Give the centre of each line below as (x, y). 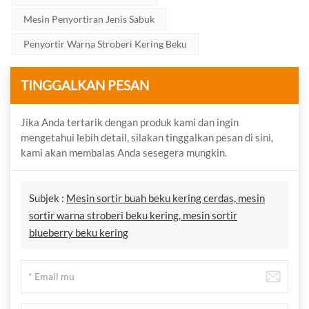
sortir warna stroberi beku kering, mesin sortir (133, 215)
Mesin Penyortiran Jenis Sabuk (89, 19)
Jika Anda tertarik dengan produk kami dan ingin (130, 122)
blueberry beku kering (79, 232)
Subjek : (48, 198)
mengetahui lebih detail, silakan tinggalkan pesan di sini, (147, 137)
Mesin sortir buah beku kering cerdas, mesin (166, 198)
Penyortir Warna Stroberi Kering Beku (105, 43)
